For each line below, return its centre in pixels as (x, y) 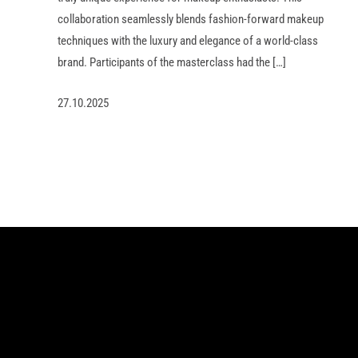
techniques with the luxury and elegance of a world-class (188, 40)
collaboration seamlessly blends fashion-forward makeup (191, 19)
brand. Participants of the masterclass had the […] (172, 62)
